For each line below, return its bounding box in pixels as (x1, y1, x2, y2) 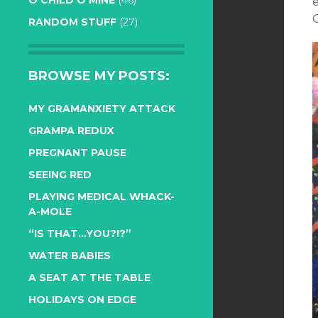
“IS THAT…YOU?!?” (28, 227, 131, 240)
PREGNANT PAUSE (28, 146, 126, 159)
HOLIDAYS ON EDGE (28, 293, 136, 306)
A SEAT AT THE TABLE (28, 271, 150, 284)
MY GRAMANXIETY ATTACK (28, 102, 175, 115)
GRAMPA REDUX (28, 124, 114, 137)
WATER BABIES (28, 249, 111, 262)
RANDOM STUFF (28, 16, 116, 28)
